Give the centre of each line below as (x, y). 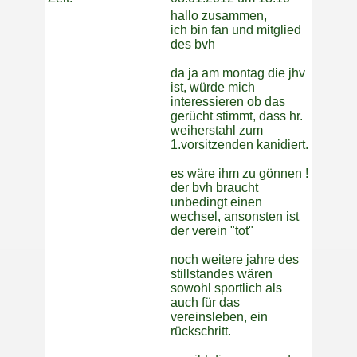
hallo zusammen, (219, 16)
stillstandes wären (222, 274)
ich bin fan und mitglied (236, 30)
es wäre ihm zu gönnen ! (239, 174)
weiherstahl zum (217, 131)
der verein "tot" (212, 231)
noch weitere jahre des (235, 260)
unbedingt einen (216, 202)
